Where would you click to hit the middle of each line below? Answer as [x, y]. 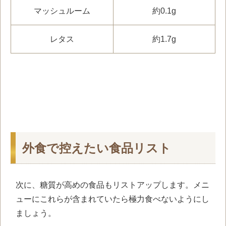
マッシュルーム [62, 11]
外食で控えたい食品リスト [97, 148]
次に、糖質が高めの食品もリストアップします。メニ [112, 185]
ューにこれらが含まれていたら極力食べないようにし [112, 199]
